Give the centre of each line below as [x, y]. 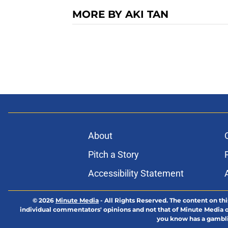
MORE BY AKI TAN [120, 15]
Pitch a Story [113, 155]
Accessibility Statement [136, 174]
